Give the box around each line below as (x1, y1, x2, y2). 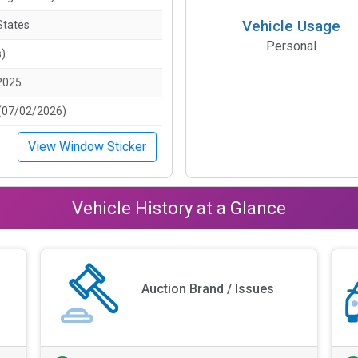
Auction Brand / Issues (141, 281, 275, 297)
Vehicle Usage (241, 16, 340, 35)
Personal (265, 38, 316, 54)
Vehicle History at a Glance (72, 197, 286, 218)
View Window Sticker (28, 138, 146, 154)
